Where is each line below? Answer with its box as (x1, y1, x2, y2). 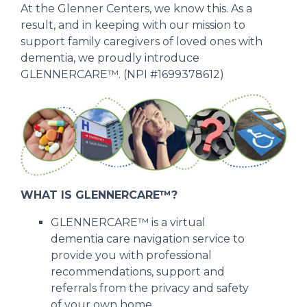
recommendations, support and (51, 265, 225, 279)
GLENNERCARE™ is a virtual (51, 216, 206, 230)
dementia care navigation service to (51, 232, 245, 246)
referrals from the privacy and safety (51, 282, 249, 295)
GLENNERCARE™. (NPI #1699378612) (21, 67, 224, 81)
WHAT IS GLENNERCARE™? (21, 188, 177, 202)
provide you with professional (51, 249, 212, 262)
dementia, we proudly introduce (21, 51, 199, 64)
